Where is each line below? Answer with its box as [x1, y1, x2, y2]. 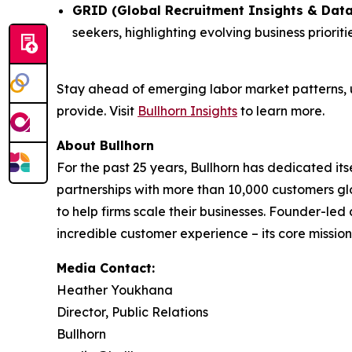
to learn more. [237, 103, 324, 119]
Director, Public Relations [57, 304, 208, 321]
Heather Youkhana [57, 282, 173, 299]
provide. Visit [57, 103, 137, 119]
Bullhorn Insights [137, 103, 237, 119]
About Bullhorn [57, 137, 154, 154]
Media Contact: [57, 260, 155, 277]
